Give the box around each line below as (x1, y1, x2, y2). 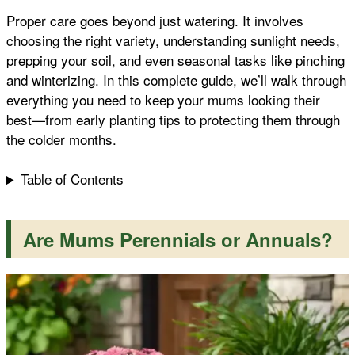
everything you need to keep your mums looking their (6, 89, 320, 109)
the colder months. (6, 128, 116, 149)
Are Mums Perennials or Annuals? (23, 226, 333, 254)
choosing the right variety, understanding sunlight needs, (6, 29, 340, 50)
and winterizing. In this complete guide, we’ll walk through (6, 69, 346, 90)
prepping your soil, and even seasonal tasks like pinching (6, 49, 345, 70)
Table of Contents (21, 169, 124, 189)
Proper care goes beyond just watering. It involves (6, 10, 303, 30)
